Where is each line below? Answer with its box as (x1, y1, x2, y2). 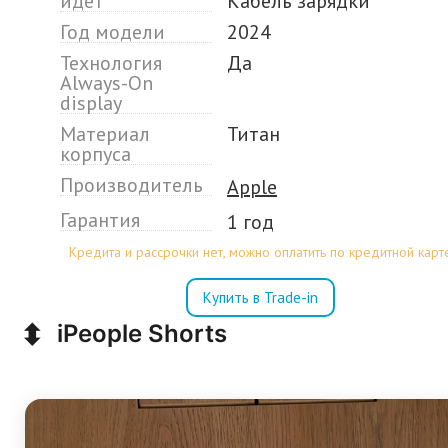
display (60, 90, 122, 116)
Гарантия (60, 207, 140, 233)
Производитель (60, 172, 203, 198)
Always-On (60, 70, 153, 96)
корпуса (60, 141, 131, 167)
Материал (60, 121, 150, 147)
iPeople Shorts (51, 318, 227, 348)
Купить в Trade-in (202, 288, 318, 307)
